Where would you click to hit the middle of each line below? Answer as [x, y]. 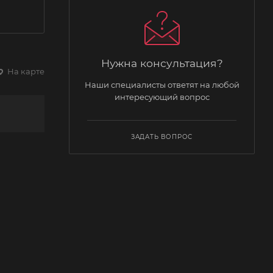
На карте [25, 71]
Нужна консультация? [162, 63]
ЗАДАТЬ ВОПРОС [162, 136]
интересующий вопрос [162, 97]
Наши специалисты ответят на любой [162, 84]
